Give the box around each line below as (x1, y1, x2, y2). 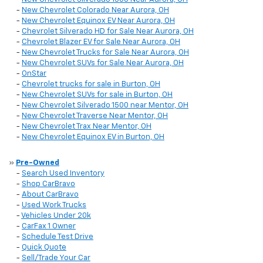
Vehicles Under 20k (21, 212, 91, 220)
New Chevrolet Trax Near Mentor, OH (22, 123, 151, 131)
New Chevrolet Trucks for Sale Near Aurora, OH (22, 49, 189, 57)
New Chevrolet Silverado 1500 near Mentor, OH (22, 102, 188, 110)
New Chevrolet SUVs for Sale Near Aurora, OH (22, 59, 184, 68)
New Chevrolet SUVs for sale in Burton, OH (22, 91, 173, 99)
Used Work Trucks (22, 201, 86, 210)
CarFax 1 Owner (22, 222, 76, 231)
